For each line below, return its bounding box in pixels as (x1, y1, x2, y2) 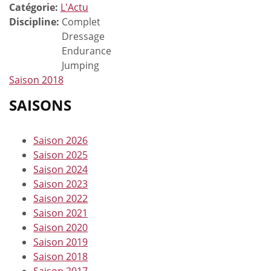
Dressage (62, 29, 105, 43)
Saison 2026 (33, 133, 88, 147)
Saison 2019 (33, 235, 88, 249)
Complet (62, 15, 100, 28)
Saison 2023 (33, 177, 88, 191)
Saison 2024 (33, 162, 88, 176)
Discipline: (9, 15, 62, 28)
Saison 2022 (33, 191, 88, 205)
